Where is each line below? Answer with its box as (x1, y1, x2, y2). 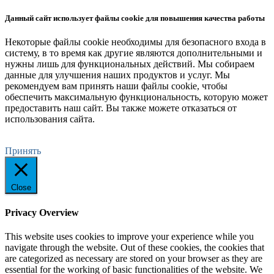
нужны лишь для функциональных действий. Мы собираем (5, 59, 254, 70)
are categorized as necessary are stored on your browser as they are (5, 253, 262, 264)
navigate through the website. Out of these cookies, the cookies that (5, 242, 264, 253)
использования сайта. (5, 114, 95, 125)
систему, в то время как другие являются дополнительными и (5, 48, 262, 59)
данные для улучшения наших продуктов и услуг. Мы (5, 70, 230, 81)
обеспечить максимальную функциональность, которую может (5, 92, 268, 103)
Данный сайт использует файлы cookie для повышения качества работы (5, 13, 265, 23)
